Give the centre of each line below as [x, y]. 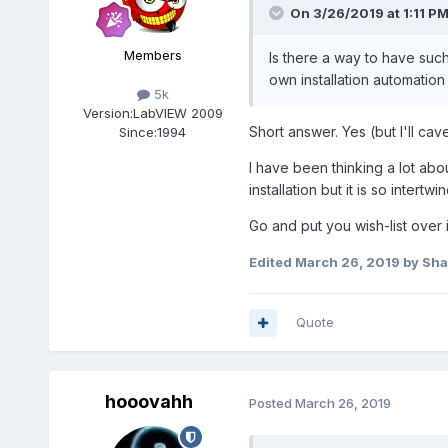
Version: [107, 113]
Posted [271, 402]
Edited [271, 262]
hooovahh [148, 402]
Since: [138, 132]
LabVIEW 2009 [177, 113]
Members [152, 55]
